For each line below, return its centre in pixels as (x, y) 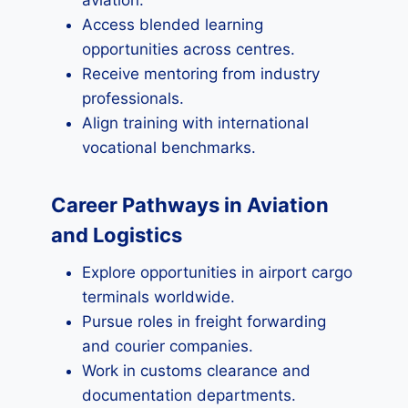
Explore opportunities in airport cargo (217, 272)
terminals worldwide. (158, 297)
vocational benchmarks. (169, 148)
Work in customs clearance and (196, 371)
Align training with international (195, 123)
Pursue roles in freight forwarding (204, 321)
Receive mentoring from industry (201, 74)
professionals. (133, 98)
